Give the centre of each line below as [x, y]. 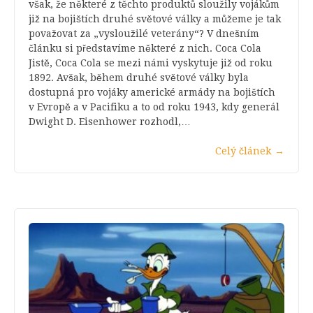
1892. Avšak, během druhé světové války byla [139, 77]
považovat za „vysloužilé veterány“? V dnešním [144, 33]
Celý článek [243, 151]
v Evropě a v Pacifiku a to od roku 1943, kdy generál [154, 107]
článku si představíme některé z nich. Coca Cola [145, 48]
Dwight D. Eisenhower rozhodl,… [110, 121]
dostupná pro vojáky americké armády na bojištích [152, 92]
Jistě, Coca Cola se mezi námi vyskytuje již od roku [151, 63]
